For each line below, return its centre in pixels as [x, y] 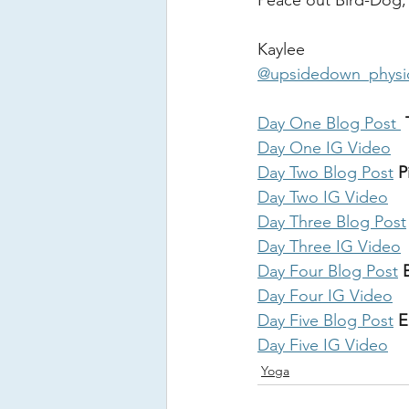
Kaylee [283, 49]
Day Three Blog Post [332, 222]
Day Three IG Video [329, 246]
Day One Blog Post [329, 123]
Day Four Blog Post [328, 271]
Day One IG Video [324, 148]
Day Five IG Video [323, 345]
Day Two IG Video [323, 197]
